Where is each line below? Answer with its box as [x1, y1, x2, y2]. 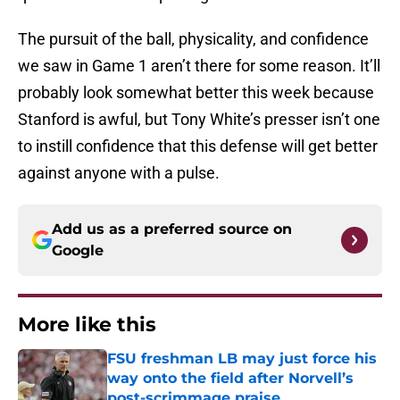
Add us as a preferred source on [52, 221, 292, 238]
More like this [18, 312, 156, 337]
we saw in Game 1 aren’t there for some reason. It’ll [18, 56, 380, 76]
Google [52, 242, 104, 260]
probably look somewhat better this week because [18, 83, 374, 103]
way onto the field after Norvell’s [107, 370, 354, 387]
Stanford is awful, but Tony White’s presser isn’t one [18, 110, 380, 129]
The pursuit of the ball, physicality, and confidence [18, 29, 369, 49]
